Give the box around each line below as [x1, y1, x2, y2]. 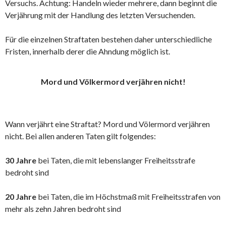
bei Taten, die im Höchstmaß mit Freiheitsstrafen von [36, 192, 220, 201]
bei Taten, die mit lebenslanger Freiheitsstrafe [36, 155, 195, 165]
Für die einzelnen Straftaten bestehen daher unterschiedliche [5, 34, 212, 44]
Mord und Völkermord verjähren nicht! [40, 77, 186, 86]
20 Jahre [5, 192, 36, 201]
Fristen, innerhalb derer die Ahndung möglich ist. [5, 46, 170, 56]
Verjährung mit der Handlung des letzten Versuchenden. [5, 10, 195, 20]
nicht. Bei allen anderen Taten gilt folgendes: [5, 131, 156, 141]
